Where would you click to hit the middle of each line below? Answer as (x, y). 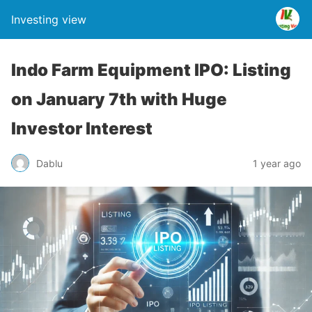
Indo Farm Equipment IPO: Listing (151, 70)
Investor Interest (82, 128)
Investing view (49, 19)
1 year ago (277, 163)
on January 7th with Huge (119, 99)
